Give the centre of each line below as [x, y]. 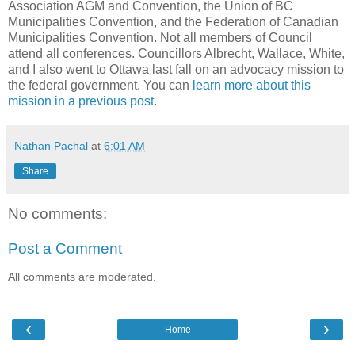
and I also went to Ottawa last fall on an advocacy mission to [176, 70]
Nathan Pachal [51, 146]
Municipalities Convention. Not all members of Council [160, 38]
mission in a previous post [81, 101]
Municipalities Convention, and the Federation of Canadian [173, 22]
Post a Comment [65, 248]
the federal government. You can [100, 86]
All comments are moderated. [82, 277]
